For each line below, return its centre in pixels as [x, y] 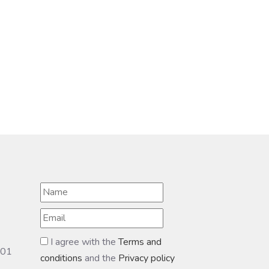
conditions [62, 258]
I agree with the [83, 242]
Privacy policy [147, 258]
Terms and [140, 242]
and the [101, 258]
